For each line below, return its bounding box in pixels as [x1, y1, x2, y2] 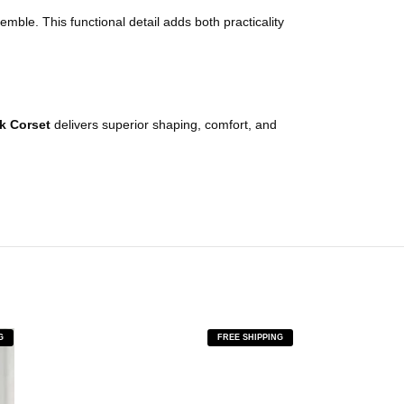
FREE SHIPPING [217, 333, 283, 342]
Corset [10, 117, 50, 132]
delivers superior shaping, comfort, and [50, 117, 277, 132]
